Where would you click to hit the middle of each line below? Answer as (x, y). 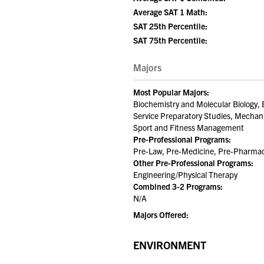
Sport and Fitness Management (189, 127)
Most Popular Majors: (171, 92)
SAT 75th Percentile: (170, 40)
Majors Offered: (161, 214)
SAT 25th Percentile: (170, 26)
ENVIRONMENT (170, 245)
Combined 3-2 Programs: (178, 186)
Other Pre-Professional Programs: (193, 163)
